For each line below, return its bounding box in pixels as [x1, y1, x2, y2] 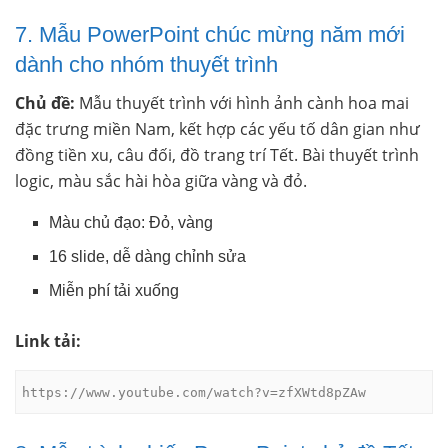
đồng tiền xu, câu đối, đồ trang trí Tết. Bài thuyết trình [15, 144, 419, 167]
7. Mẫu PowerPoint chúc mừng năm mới [15, 21, 405, 47]
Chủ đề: [15, 92, 75, 115]
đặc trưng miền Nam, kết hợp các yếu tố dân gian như [15, 118, 420, 141]
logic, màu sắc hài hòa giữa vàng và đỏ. [15, 170, 307, 193]
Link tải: [15, 330, 81, 353]
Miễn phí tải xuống [49, 282, 180, 300]
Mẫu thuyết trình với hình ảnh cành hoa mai [75, 92, 409, 115]
